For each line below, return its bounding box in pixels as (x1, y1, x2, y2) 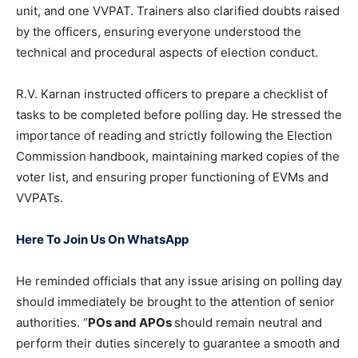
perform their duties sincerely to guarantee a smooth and (16, 336, 340, 352)
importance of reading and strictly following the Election (16, 128, 332, 144)
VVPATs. (16, 190, 63, 206)
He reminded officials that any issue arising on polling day (16, 273, 342, 289)
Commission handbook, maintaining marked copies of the (16, 149, 340, 165)
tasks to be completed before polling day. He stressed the (16, 107, 342, 123)
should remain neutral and (174, 315, 322, 331)
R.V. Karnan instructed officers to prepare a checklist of (16, 86, 328, 102)
